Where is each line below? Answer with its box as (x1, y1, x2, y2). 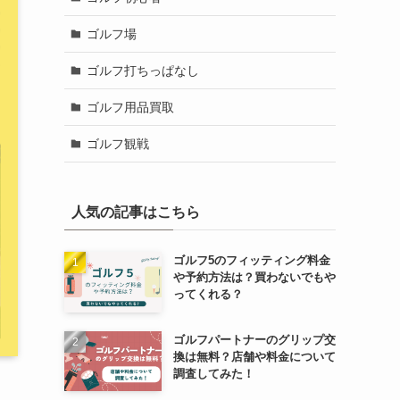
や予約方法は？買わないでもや (172, 271, 336, 284)
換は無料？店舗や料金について (172, 349, 336, 363)
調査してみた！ (172, 366, 254, 380)
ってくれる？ (172, 287, 243, 301)
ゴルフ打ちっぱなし (86, 62, 199, 78)
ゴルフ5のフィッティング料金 (172, 254, 330, 267)
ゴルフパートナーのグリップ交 (172, 332, 336, 346)
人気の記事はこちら (71, 204, 200, 220)
